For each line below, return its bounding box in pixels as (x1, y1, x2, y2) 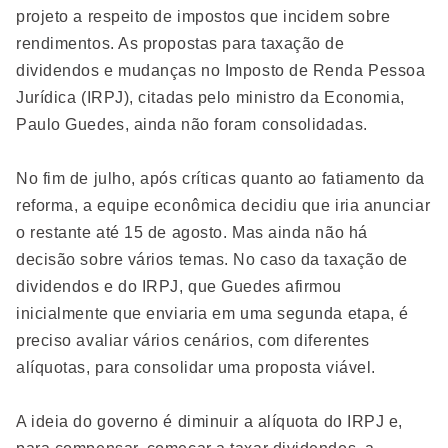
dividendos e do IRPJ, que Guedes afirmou (16, 278, 342, 295)
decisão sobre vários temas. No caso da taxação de (16, 251, 408, 268)
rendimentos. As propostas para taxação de (16, 35, 345, 52)
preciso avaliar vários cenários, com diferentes (16, 332, 370, 349)
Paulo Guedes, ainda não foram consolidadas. (16, 116, 368, 133)
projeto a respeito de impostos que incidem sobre (16, 8, 391, 25)
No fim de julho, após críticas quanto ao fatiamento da (16, 170, 425, 187)
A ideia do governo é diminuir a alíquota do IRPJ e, (16, 413, 404, 430)
